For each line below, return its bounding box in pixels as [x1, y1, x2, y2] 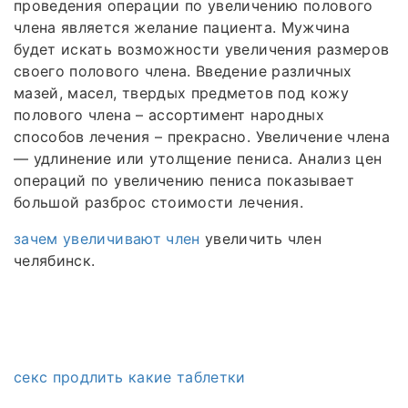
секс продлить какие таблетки [14, 367, 246, 386]
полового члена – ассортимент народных [14, 105, 324, 124]
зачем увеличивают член [14, 229, 200, 248]
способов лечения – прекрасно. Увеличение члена [14, 127, 391, 146]
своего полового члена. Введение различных [14, 61, 352, 80]
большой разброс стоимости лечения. [14, 192, 303, 211]
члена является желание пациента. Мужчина [14, 17, 351, 36]
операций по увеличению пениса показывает [14, 170, 355, 189]
